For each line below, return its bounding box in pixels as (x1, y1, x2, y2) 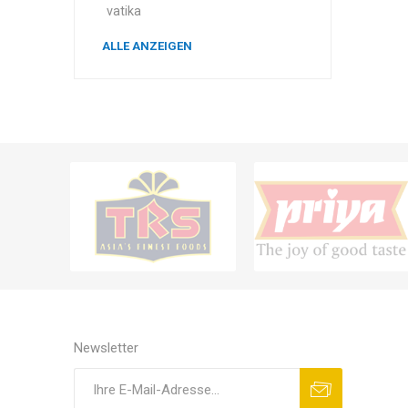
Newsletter (73, 340, 138, 357)
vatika (106, 4, 141, 19)
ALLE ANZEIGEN (101, 39, 192, 53)
